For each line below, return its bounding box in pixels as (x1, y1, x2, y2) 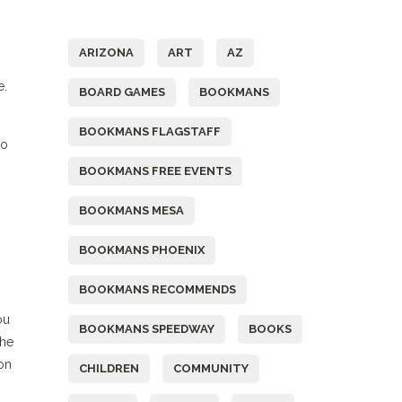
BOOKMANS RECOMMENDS (79, 283, 236, 296)
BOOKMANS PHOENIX (79, 243, 205, 257)
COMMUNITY (173, 362, 249, 375)
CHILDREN (79, 362, 139, 375)
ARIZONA (79, 46, 134, 59)
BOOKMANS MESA (79, 204, 184, 217)
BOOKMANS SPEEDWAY (79, 322, 214, 336)
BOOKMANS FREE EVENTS (79, 164, 232, 178)
